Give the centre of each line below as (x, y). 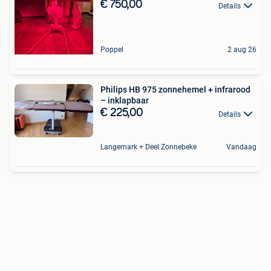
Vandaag (241, 147)
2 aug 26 (242, 50)
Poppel (112, 50)
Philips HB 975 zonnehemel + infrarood (175, 90)
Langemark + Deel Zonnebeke (149, 147)
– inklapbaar (125, 101)
